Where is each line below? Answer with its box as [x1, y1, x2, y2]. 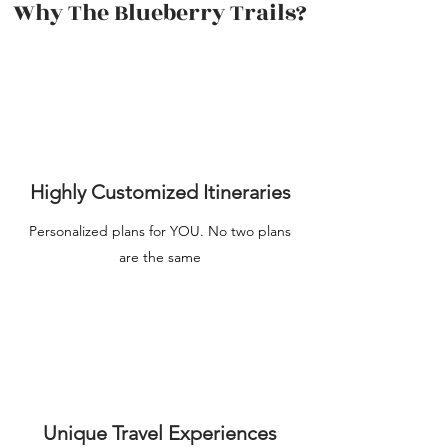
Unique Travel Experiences [43, 421, 277, 445]
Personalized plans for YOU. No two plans [29, 222, 291, 240]
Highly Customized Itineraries [29, 180, 291, 204]
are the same [119, 248, 201, 266]
